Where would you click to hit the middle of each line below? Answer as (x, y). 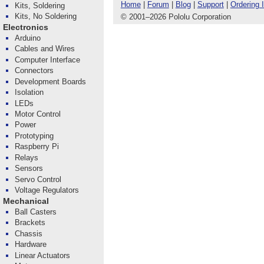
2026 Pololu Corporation (190, 16)
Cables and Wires (45, 49)
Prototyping (34, 136)
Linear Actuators (43, 255)
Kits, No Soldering (46, 16)
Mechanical (26, 201)
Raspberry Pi (37, 147)
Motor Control (38, 114)
